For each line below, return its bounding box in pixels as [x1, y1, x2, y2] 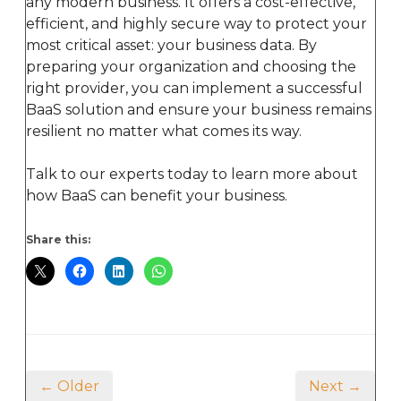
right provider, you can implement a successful [26, 79, 363, 97]
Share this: [26, 232, 90, 246]
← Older [39, 377, 99, 395]
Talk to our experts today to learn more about [26, 165, 358, 183]
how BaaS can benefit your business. [26, 186, 287, 204]
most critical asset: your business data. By [26, 36, 317, 54]
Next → [309, 377, 362, 395]
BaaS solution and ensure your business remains [26, 100, 371, 118]
